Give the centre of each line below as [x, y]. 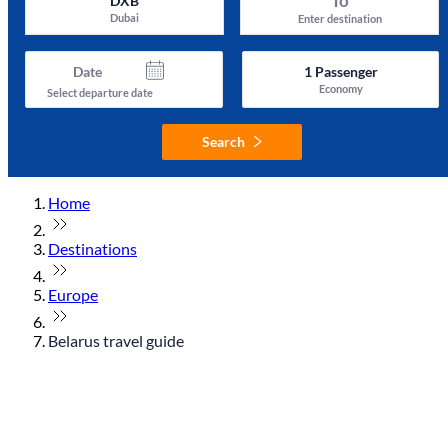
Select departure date [100, 92]
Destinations [92, 248]
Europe [73, 294]
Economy [340, 88]
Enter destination [339, 18]
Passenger [344, 71]
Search [224, 141]
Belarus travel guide [116, 340]
